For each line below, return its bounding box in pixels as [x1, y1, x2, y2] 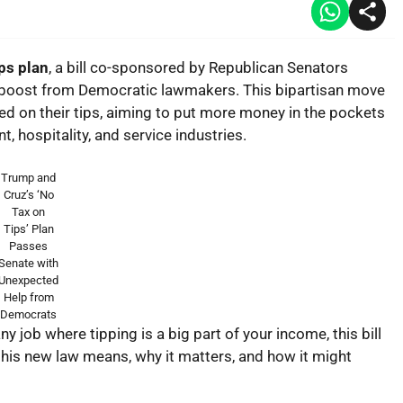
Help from [3, 291, 54, 304]
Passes [9, 239, 48, 253]
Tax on [12, 205, 45, 219]
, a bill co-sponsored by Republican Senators [49, 58, 348, 76]
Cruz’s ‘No [3, 188, 54, 201]
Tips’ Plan [3, 222, 54, 236]
